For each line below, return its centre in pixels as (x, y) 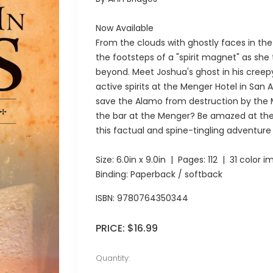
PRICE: (112, 228)
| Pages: (187, 160)
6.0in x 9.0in (141, 160)
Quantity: (113, 258)
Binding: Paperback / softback (159, 174)
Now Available (125, 28)
